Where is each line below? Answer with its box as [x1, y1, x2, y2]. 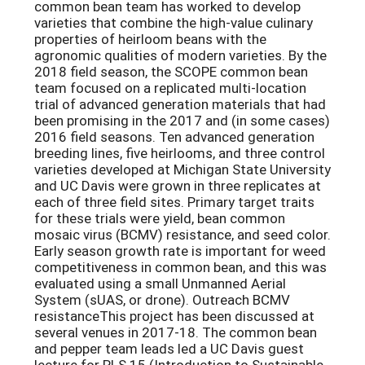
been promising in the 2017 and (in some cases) [34, 111, 330, 130]
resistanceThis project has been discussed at [34, 306, 314, 326]
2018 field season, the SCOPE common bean [34, 62, 308, 81]
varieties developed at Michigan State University [34, 160, 331, 179]
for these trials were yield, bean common [34, 209, 285, 228]
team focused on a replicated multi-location [34, 78, 306, 98]
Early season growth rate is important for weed [34, 241, 326, 261]
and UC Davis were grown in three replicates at [34, 176, 321, 196]
